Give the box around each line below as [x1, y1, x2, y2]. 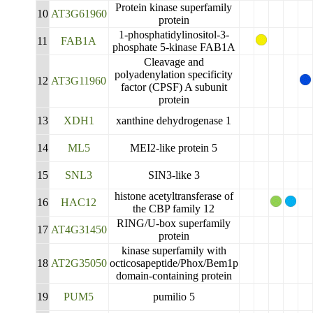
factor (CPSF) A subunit [120, 81, 227, 93]
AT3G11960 [51, 75, 107, 87]
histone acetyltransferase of [114, 190, 233, 202]
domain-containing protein [115, 270, 232, 282]
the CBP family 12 [133, 203, 215, 214]
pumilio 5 [152, 291, 195, 303]
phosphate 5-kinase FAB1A [112, 41, 235, 53]
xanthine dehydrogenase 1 [116, 115, 232, 126]
